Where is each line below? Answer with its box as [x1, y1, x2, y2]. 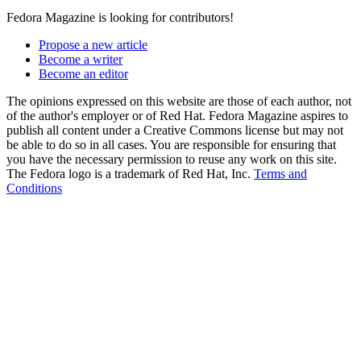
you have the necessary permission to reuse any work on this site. [6, 151, 337, 166]
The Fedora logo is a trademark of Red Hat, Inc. [6, 166, 254, 180]
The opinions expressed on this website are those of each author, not [6, 93, 351, 108]
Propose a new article [39, 37, 147, 52]
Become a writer [39, 52, 122, 66]
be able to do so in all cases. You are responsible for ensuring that [6, 137, 336, 151]
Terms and [254, 166, 307, 180]
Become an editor [39, 66, 128, 81]
